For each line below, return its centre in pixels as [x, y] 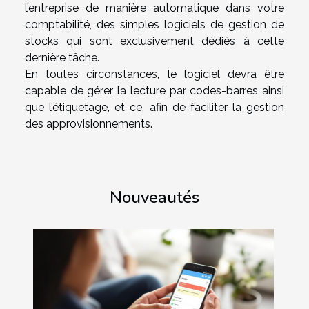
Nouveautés [154, 198]
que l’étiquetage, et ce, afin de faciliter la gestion [154, 108]
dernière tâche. [62, 58]
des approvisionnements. [89, 124]
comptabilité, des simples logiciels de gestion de [154, 25]
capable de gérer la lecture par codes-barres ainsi [154, 91]
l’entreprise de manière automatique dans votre [154, 8]
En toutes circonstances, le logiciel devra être [154, 74]
